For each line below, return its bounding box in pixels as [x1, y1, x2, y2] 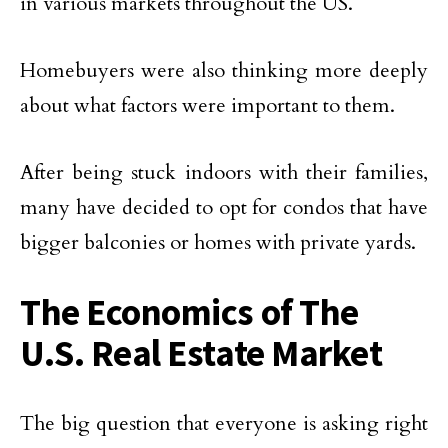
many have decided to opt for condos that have [20, 194, 428, 221]
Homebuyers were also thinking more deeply [20, 57, 428, 84]
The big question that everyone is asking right [20, 410, 428, 437]
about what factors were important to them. [20, 92, 395, 119]
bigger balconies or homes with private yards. [20, 229, 416, 256]
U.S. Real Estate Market [20, 330, 383, 376]
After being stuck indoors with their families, [20, 159, 428, 186]
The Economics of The [20, 289, 359, 335]
